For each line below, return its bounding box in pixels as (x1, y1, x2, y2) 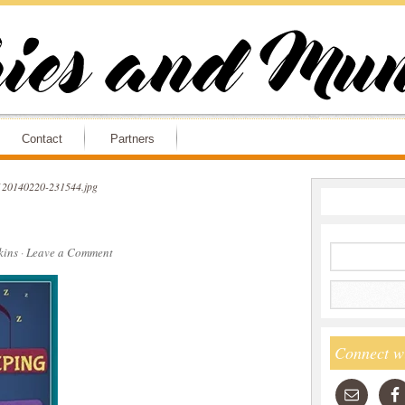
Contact (22, 132, 62, 146)
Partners (110, 132, 155, 146)
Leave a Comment (25, 244, 113, 260)
